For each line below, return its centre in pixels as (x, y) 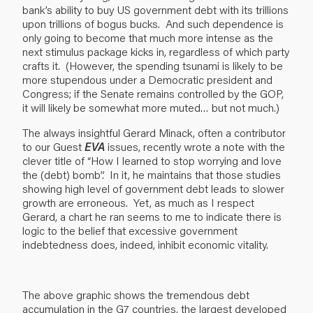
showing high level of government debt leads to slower (153, 188)
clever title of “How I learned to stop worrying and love (152, 160)
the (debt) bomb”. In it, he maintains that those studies (152, 174)
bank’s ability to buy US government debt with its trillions (155, 9)
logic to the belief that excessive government (130, 230)
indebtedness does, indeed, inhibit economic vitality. (145, 244)
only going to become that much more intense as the (148, 37)
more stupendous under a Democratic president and (147, 79)
